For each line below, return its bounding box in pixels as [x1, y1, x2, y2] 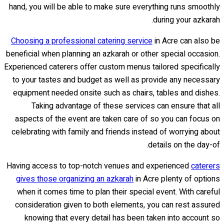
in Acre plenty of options [133, 173, 220, 185]
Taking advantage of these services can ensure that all [31, 100, 220, 112]
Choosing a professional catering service [11, 35, 152, 47]
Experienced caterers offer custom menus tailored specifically [4, 61, 220, 73]
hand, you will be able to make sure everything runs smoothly [9, 1, 220, 13]
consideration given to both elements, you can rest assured [15, 199, 220, 211]
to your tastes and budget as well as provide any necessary [12, 74, 220, 86]
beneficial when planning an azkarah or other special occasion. [6, 48, 220, 60]
